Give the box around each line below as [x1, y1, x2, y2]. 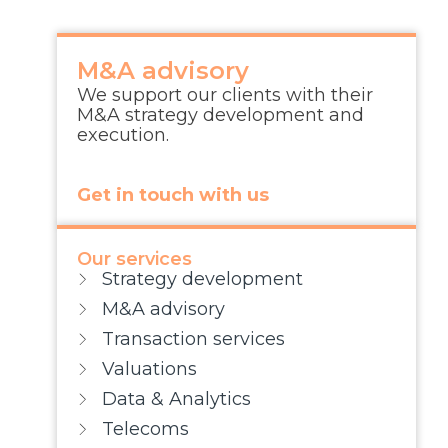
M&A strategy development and [76, 103, 364, 126]
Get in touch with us [76, 183, 269, 206]
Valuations [102, 357, 198, 380]
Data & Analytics [102, 387, 252, 410]
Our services [76, 247, 192, 270]
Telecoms [102, 417, 190, 440]
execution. [76, 123, 169, 146]
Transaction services [102, 327, 286, 350]
